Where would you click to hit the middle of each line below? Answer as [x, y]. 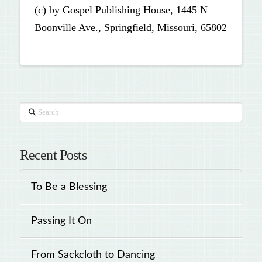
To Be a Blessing [69, 187]
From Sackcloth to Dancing [93, 255]
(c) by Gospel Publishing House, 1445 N [121, 10]
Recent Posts [53, 155]
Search [32, 109]
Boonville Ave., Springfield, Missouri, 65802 [130, 28]
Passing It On [61, 220]
